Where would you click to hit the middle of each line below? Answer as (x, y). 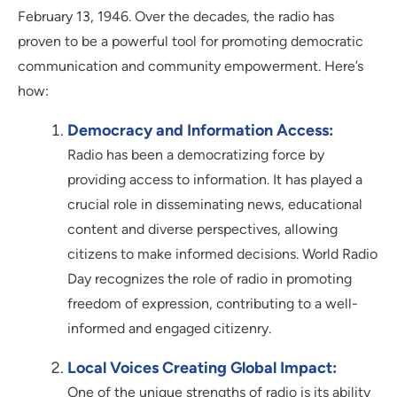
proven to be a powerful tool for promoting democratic (191, 41)
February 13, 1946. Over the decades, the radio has (176, 16)
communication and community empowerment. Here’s (191, 66)
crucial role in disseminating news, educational (215, 204)
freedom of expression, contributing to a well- (213, 303)
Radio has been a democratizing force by (196, 154)
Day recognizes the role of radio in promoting (210, 278)
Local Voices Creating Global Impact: (202, 367)
